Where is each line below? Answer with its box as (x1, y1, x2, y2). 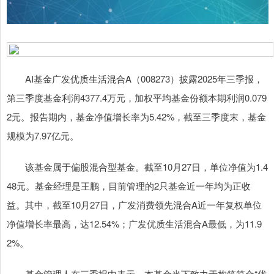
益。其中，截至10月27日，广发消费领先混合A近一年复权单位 (7, 198, 262, 211)
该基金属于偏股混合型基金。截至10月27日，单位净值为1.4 (7, 160, 268, 173)
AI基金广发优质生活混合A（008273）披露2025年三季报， (7, 72, 263, 85)
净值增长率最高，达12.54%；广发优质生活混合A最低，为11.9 (7, 217, 262, 230)
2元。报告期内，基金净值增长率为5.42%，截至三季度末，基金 (7, 109, 266, 123)
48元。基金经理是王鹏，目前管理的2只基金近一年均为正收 (7, 179, 251, 192)
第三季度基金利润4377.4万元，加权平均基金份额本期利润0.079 (7, 91, 267, 104)
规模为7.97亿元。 (7, 128, 79, 142)
